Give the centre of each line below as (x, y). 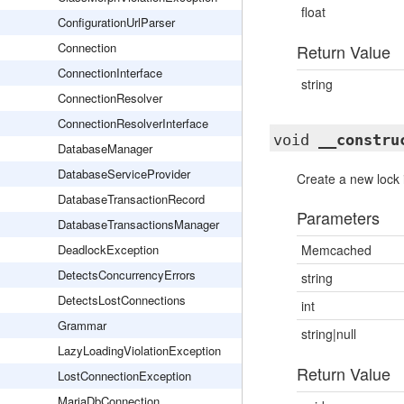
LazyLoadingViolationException (139, 350)
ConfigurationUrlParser (116, 22)
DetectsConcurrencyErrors (127, 275)
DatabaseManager (105, 148)
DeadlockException (108, 249)
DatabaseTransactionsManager (138, 224)
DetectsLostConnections (122, 300)
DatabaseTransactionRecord (131, 199)
